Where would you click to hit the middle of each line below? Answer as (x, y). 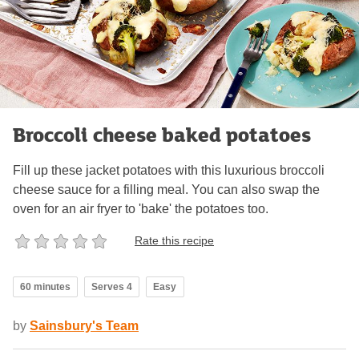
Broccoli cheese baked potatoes (162, 134)
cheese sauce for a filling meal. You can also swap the (166, 189)
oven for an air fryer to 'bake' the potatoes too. (141, 208)
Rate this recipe (174, 241)
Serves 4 (112, 286)
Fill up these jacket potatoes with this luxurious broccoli (169, 170)
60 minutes (45, 286)
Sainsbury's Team (84, 325)
